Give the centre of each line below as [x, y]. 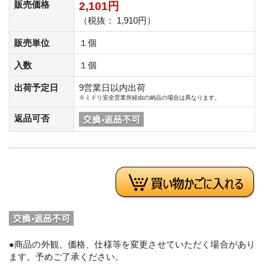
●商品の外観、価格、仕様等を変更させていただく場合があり [132, 244]
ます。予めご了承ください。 [66, 256]
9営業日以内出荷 [112, 87]
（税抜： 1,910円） [117, 20]
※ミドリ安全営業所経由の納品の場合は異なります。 [150, 97]
